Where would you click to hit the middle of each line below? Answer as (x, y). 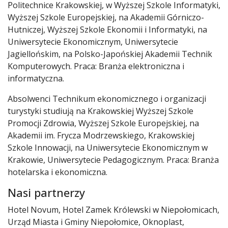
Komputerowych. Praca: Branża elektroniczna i (96, 66)
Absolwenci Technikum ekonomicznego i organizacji (107, 99)
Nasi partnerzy (46, 193)
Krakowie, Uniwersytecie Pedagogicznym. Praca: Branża (113, 160)
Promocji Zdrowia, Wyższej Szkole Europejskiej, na (103, 123)
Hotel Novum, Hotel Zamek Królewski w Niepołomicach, (113, 210)
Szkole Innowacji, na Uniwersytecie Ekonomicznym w (108, 148)
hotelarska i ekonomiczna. (58, 172)
